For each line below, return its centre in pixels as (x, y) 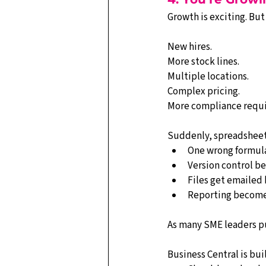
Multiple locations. (208, 77)
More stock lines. (203, 62)
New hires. (190, 47)
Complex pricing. (204, 91)
